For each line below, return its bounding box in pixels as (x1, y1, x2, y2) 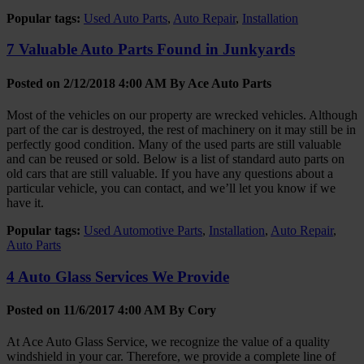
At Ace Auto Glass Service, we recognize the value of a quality (6, 335, 330, 349)
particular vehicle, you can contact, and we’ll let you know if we (6, 180, 336, 195)
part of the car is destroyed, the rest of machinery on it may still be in (6, 122, 356, 136)
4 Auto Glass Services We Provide (6, 267, 229, 285)
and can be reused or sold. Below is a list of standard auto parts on (6, 151, 344, 166)
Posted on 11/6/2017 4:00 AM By (6, 302, 188, 317)
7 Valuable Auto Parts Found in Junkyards (6, 41, 295, 58)
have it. (6, 195, 44, 210)
